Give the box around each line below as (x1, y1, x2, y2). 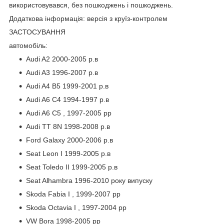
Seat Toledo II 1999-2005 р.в (26, 162, 117, 171)
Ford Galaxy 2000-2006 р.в (26, 135, 113, 144)
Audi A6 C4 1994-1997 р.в (26, 95, 109, 103)
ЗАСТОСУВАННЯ (9, 27, 65, 36)
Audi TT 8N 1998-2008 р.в (26, 122, 110, 130)
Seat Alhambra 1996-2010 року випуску (26, 176, 152, 184)
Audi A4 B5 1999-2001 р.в (26, 81, 108, 90)
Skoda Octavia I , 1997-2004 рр (26, 203, 126, 211)
